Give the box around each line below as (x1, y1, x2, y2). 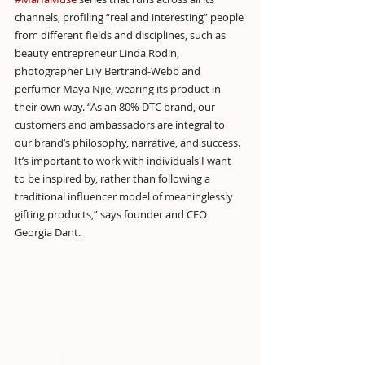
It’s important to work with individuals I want (15, 152, 234, 168)
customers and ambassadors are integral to (15, 117, 227, 132)
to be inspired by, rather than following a (15, 170, 213, 186)
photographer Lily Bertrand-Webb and (15, 63, 203, 78)
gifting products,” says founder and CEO (15, 206, 209, 222)
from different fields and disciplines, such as (15, 27, 228, 42)
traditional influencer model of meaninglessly (15, 188, 235, 204)
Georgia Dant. (15, 224, 81, 240)
